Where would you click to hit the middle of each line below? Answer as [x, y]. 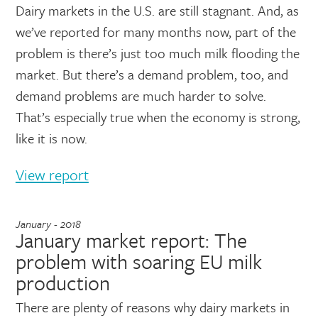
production [62, 283]
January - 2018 [48, 224]
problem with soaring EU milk [138, 261]
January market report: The [131, 240]
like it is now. [51, 138]
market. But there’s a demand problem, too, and [152, 74]
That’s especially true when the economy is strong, [158, 117]
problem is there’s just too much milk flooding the [157, 53]
